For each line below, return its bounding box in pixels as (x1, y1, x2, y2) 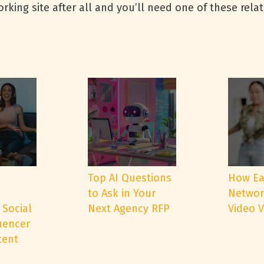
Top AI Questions (88, 171, 171, 184)
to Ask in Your (88, 187, 156, 200)
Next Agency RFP (88, 202, 170, 215)
